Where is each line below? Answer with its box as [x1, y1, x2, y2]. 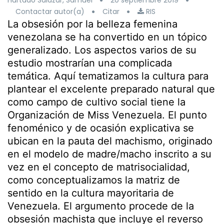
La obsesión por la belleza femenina [7, 18, 177, 30]
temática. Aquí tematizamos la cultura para [7, 70, 208, 82]
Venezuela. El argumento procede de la [7, 200, 194, 212]
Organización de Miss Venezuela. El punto [7, 109, 207, 121]
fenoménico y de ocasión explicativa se [7, 122, 194, 134]
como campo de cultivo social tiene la [7, 96, 185, 108]
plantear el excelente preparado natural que [7, 83, 215, 95]
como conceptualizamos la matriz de [7, 174, 180, 186]
